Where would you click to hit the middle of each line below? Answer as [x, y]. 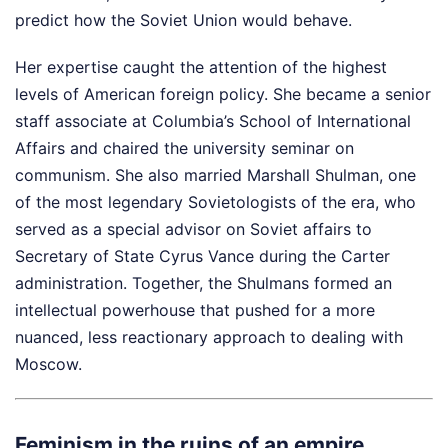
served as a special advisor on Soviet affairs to [193, 229]
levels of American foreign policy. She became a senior [223, 94]
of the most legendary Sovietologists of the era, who [215, 202]
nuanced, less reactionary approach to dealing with [209, 337]
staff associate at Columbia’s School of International [213, 121]
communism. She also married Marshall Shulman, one [215, 175]
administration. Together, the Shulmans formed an [203, 283]
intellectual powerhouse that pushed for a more [195, 310]
